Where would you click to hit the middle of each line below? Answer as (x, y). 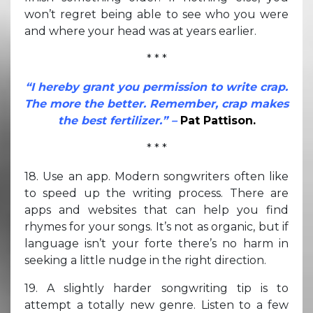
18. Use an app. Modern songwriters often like (156, 176)
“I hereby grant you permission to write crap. (156, 87)
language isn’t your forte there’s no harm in (156, 243)
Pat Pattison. (218, 120)
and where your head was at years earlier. (140, 31)
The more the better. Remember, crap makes (156, 103)
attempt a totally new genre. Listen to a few (156, 305)
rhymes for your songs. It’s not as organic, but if (156, 226)
